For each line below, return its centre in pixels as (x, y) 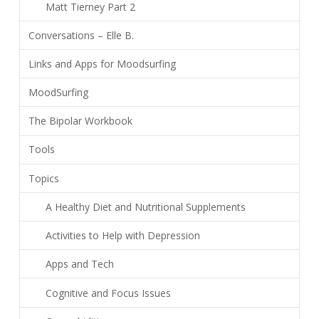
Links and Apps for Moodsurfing (102, 63)
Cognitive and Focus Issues (108, 293)
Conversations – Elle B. (81, 35)
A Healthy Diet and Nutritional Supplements (145, 206)
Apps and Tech (79, 264)
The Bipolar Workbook (80, 121)
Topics (43, 178)
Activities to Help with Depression (122, 236)
